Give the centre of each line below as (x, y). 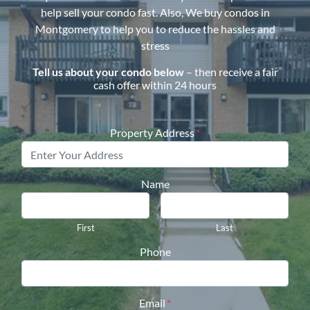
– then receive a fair (232, 72)
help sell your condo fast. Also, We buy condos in (155, 12)
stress (155, 45)
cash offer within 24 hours (155, 85)
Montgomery (66, 29)
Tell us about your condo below (109, 72)
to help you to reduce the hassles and (188, 29)
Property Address (152, 133)
